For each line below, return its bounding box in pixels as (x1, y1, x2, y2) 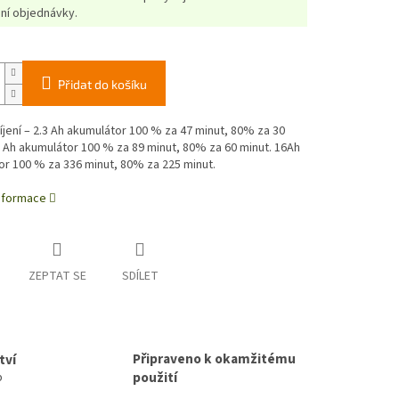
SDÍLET (121, 267, 159, 286)
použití (133, 368, 177, 388)
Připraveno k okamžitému (133, 349, 296, 370)
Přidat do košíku (57, 77, 147, 93)
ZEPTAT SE (28, 267, 86, 286)
